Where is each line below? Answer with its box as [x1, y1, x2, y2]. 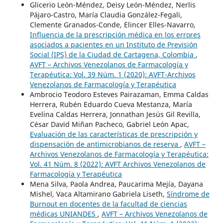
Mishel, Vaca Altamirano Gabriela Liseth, [29, 189, 167, 199]
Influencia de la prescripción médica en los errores [29, 30, 201, 40]
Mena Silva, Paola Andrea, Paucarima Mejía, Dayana [29, 179, 203, 189]
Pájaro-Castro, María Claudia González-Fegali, [29, 10, 182, 20]
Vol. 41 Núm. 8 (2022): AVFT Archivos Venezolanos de [29, 159, 206, 169]
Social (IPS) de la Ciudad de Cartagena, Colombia [29, 50, 196, 60]
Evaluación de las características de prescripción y [29, 129, 198, 139]
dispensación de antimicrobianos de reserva [29, 139, 180, 149]
